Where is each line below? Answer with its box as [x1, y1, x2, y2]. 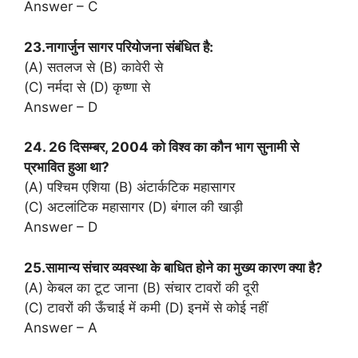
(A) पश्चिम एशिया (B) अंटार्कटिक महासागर [24, 179, 235, 196]
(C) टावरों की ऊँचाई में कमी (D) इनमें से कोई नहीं [24, 299, 268, 316]
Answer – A [24, 319, 97, 336]
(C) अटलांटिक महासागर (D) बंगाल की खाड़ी [24, 199, 243, 216]
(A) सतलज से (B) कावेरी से [24, 58, 163, 75]
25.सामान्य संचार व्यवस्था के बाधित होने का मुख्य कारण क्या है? [24, 259, 323, 276]
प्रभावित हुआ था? [24, 159, 109, 176]
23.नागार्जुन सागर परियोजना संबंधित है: [24, 38, 213, 55]
